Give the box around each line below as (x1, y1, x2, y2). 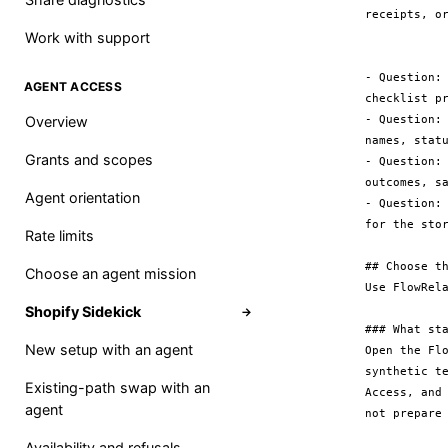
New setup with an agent (25, 341, 193, 358)
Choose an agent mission (25, 265, 196, 282)
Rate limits (25, 227, 94, 244)
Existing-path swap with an (25, 379, 210, 396)
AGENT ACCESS (24, 79, 122, 94)
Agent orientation (25, 189, 140, 206)
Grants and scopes (25, 151, 153, 168)
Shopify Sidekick (25, 303, 141, 320)
